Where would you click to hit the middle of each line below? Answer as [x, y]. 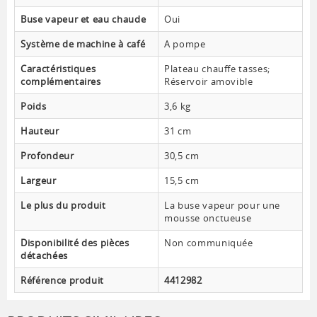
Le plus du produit [63, 206]
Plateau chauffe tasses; [217, 69]
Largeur [39, 181]
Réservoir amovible [209, 82]
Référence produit [63, 281]
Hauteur [40, 131]
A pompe [185, 44]
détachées [44, 256]
